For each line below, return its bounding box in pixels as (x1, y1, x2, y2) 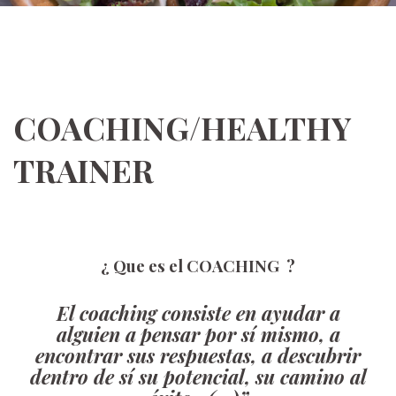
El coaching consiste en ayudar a (56, 300, 340, 326)
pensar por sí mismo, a (140, 321, 340, 347)
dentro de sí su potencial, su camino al (29, 363, 367, 390)
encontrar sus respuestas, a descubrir (35, 342, 361, 369)
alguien (56, 321, 126, 347)
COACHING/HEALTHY (13, 106, 351, 148)
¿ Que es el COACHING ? (101, 255, 295, 277)
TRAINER (13, 148, 154, 191)
